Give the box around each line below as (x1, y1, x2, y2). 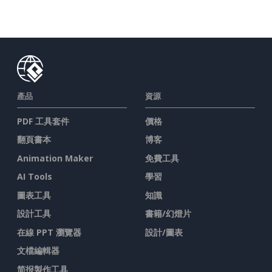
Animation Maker (17, 152, 93, 164)
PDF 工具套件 (17, 115, 69, 127)
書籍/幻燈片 (145, 208, 191, 220)
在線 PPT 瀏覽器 (17, 226, 81, 238)
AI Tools (17, 171, 52, 183)
